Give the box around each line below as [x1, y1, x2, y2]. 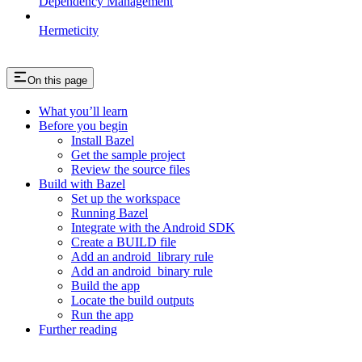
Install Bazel [71, 133, 134, 148]
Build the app [71, 279, 140, 293]
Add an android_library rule [71, 250, 213, 264]
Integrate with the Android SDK [71, 221, 235, 235]
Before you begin [39, 119, 128, 133]
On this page [27, 74, 87, 86]
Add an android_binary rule [71, 264, 213, 279]
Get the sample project [71, 148, 185, 162]
